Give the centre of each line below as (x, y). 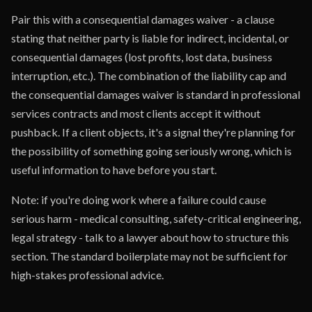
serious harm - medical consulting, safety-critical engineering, (156, 218)
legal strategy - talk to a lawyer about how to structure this (150, 237)
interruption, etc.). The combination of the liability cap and (149, 76)
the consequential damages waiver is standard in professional (156, 94)
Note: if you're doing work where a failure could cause (139, 200)
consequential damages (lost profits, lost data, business (142, 57)
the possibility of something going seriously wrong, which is (151, 151)
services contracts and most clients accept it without (136, 113)
